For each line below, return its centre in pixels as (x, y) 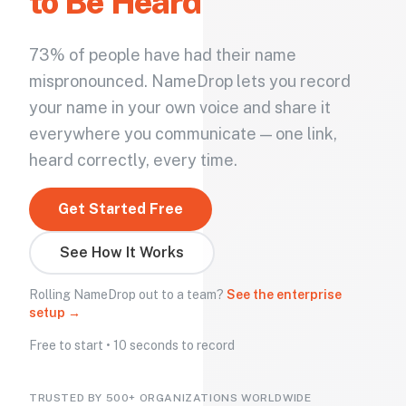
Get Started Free (121, 209)
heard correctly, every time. (133, 160)
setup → (55, 313)
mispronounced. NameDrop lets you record (190, 81)
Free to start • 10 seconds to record (132, 345)
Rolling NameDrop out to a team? (126, 295)
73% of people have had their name (163, 55)
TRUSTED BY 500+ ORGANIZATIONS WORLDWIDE (170, 398)
